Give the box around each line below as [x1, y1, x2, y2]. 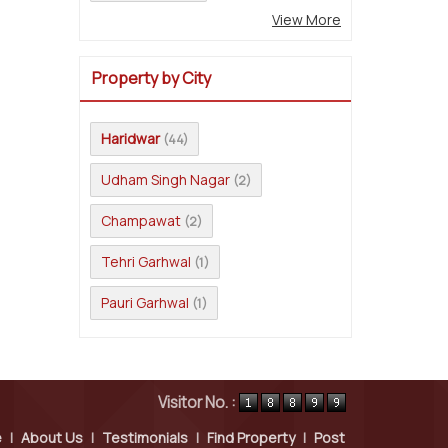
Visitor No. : [158, 392, 239, 414]
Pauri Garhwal [101, 293, 189, 312]
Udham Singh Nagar [101, 170, 230, 189]
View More [272, 10, 341, 29]
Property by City [92, 67, 211, 89]
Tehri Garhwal [101, 252, 191, 271]
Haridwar [101, 129, 160, 148]
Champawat [101, 211, 181, 230]
